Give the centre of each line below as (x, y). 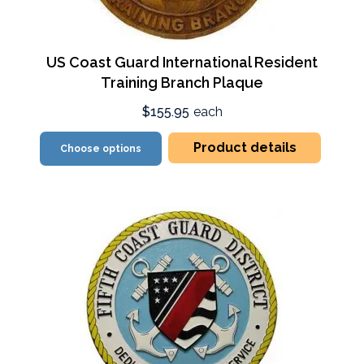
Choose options (101, 149)
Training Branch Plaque (182, 82)
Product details (245, 147)
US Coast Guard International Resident (182, 62)
